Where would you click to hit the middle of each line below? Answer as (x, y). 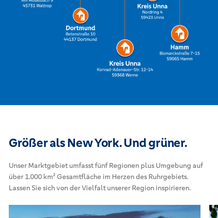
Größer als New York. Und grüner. (98, 143)
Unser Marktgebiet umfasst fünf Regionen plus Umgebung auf (106, 165)
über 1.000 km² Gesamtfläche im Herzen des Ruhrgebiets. (98, 176)
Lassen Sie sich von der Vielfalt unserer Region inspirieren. (100, 188)
